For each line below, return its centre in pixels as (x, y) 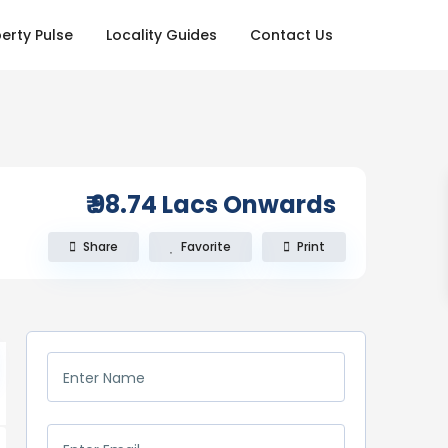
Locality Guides (162, 35)
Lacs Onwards (249, 205)
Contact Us (292, 35)
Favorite (206, 247)
